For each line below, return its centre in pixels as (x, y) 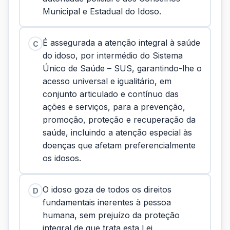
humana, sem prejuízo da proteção (111, 215)
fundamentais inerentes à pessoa (107, 202)
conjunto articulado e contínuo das (111, 94)
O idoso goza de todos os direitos (107, 189)
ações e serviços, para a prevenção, (114, 107)
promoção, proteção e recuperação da (119, 120)
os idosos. (62, 158)
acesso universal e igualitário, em (107, 81)
